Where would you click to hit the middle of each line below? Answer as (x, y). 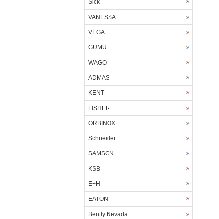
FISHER (99, 108)
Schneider (102, 138)
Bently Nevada (108, 214)
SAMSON (101, 153)
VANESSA (102, 17)
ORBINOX (102, 123)
